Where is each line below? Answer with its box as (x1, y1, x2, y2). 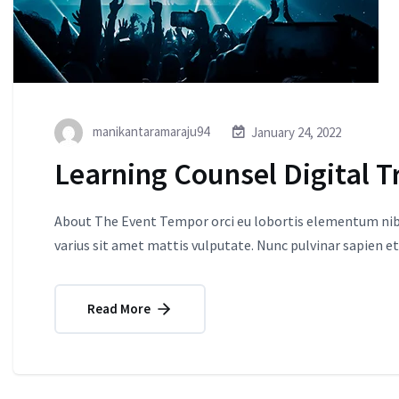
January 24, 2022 (251, 124, 341, 142)
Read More (87, 299, 153, 317)
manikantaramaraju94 (90, 122, 209, 140)
